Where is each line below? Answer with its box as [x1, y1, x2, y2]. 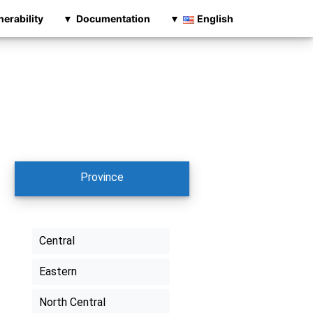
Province [80, 170, 124, 184]
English [196, 12, 233, 24]
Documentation [75, 12, 150, 24]
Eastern [38, 265, 77, 279]
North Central [38, 296, 105, 310]
